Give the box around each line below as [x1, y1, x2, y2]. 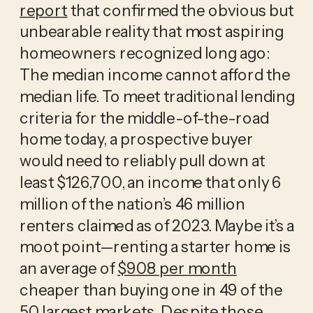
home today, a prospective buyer [19, 129, 254, 149]
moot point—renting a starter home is [19, 236, 291, 256]
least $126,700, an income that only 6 [19, 172, 282, 192]
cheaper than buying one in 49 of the [19, 279, 283, 300]
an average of [19, 258, 117, 278]
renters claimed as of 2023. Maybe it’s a [19, 214, 295, 235]
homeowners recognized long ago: [19, 43, 269, 63]
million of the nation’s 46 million [19, 194, 246, 214]
